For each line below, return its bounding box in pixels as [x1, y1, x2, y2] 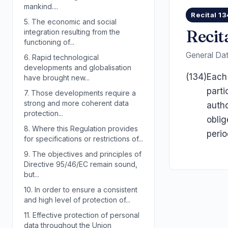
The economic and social [30, 17, 117, 26]
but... [24, 170, 39, 179]
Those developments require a [29, 89, 136, 97]
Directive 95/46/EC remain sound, [24, 160, 137, 168]
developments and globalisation [24, 63, 131, 72]
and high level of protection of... [24, 195, 130, 204]
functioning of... [24, 38, 74, 46]
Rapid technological [30, 53, 99, 62]
